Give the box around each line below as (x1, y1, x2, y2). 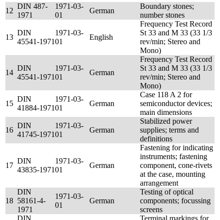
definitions (140, 135, 172, 143)
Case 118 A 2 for (140, 90, 192, 99)
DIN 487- (17, 2, 48, 10)
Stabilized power (140, 117, 192, 125)
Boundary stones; (140, 2, 194, 10)
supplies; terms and (140, 126, 199, 134)
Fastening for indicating (140, 143, 213, 152)
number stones (140, 11, 185, 19)
